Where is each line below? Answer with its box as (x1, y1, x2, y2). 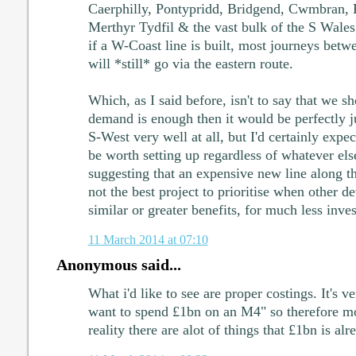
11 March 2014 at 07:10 (87, 232, 208, 248)
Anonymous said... (56, 256, 181, 274)
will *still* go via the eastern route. (87, 56, 293, 72)
